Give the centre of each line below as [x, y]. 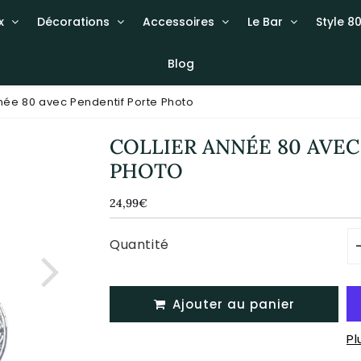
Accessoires [178, 22]
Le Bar [265, 22]
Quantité [139, 244]
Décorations [73, 22]
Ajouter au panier [237, 304]
